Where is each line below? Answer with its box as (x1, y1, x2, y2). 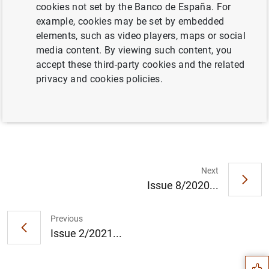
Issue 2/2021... (50, 226, 122, 240)
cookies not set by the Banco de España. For (35, 1, 231, 13)
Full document (7, 35, 103, 52)
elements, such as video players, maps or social (35, 30, 246, 41)
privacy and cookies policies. (35, 73, 163, 85)
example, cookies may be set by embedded (35, 16, 225, 27)
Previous (50, 213, 83, 223)
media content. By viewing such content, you (35, 44, 232, 56)
